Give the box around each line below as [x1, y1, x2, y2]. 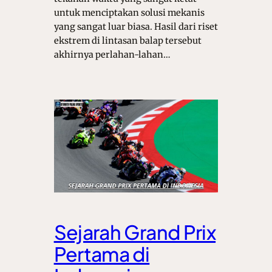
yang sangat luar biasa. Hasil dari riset [53, 21, 218, 32]
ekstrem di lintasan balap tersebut [53, 35, 202, 46]
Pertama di [53, 241, 150, 266]
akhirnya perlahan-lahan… [53, 49, 171, 60]
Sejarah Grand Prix [53, 219, 216, 244]
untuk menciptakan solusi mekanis [53, 7, 205, 18]
